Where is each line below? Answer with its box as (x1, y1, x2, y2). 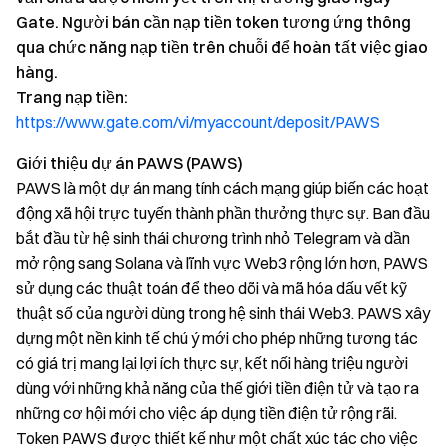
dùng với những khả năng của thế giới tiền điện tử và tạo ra (16, 378, 419, 398)
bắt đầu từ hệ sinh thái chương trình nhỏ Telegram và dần (16, 228, 410, 248)
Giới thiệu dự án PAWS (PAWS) (16, 153, 243, 173)
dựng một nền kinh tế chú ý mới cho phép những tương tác (16, 328, 418, 348)
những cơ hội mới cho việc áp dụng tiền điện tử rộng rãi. (16, 403, 397, 423)
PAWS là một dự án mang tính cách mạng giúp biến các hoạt (16, 178, 429, 198)
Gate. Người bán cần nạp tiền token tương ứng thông (16, 12, 411, 32)
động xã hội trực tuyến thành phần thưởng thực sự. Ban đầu (16, 203, 430, 223)
